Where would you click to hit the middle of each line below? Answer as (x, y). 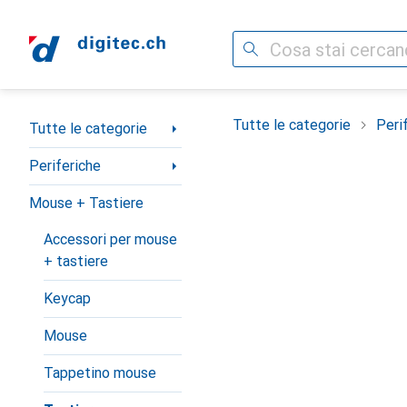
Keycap (67, 298)
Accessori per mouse (110, 239)
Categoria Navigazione (102, 121)
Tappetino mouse (100, 373)
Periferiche (65, 166)
